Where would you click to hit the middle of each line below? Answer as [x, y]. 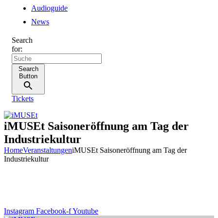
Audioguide [49, 8]
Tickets [23, 99]
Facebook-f [54, 211]
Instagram [19, 211]
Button [28, 76]
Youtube [85, 211]
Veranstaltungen [47, 150]
